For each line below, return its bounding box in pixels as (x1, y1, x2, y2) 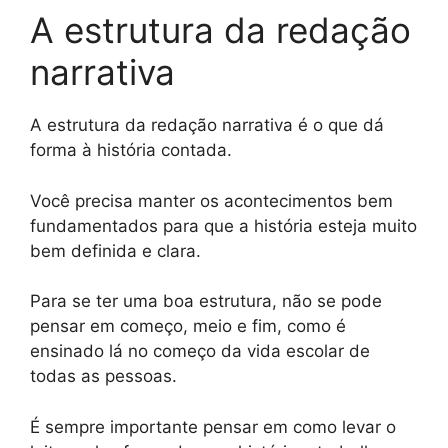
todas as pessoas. (30, 366, 177, 386)
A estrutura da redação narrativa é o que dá (30, 115, 384, 135)
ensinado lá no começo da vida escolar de (30, 341, 370, 361)
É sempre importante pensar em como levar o (30, 416, 396, 437)
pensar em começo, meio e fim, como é (30, 316, 346, 336)
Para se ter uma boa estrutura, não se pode (30, 291, 382, 311)
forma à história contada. (30, 140, 232, 160)
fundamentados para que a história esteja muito (30, 215, 417, 236)
